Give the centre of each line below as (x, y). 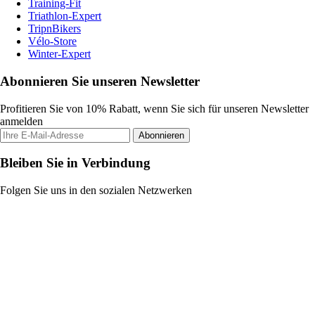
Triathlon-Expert (65, 16)
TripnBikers (54, 29)
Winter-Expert (59, 54)
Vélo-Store (52, 41)
